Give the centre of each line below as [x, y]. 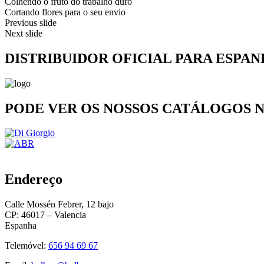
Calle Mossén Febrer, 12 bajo [59, 204]
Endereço [34, 179]
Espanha [21, 226]
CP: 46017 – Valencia [45, 215]
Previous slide [31, 22]
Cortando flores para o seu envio [65, 12]
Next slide [24, 33]
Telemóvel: [27, 246]
